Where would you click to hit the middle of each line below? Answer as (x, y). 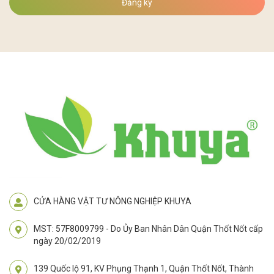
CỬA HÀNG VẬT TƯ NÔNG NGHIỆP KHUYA (113, 202)
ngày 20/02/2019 (67, 241)
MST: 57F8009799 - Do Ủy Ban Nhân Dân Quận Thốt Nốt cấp (148, 229)
